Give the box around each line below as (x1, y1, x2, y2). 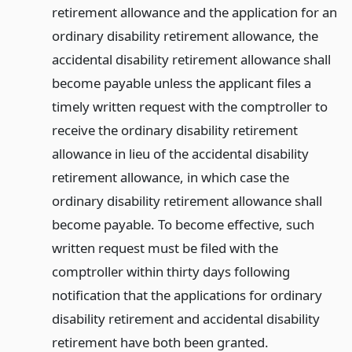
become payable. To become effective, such (51, 215, 314, 234)
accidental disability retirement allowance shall (51, 50, 331, 69)
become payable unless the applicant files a (51, 74, 311, 93)
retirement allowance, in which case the (51, 168, 289, 187)
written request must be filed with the (51, 239, 278, 258)
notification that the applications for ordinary (51, 286, 322, 305)
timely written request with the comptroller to (51, 97, 328, 116)
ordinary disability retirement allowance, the (51, 27, 318, 46)
